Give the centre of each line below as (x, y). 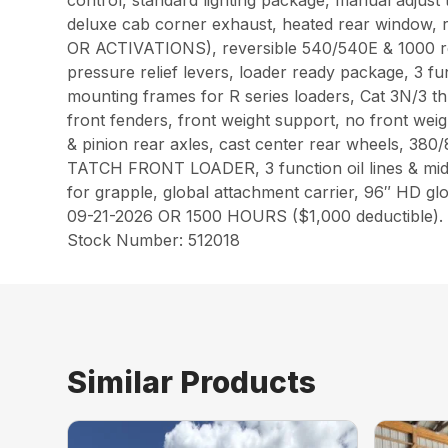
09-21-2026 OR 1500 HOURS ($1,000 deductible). (255, 216)
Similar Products (192, 382)
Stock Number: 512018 (154, 240)
